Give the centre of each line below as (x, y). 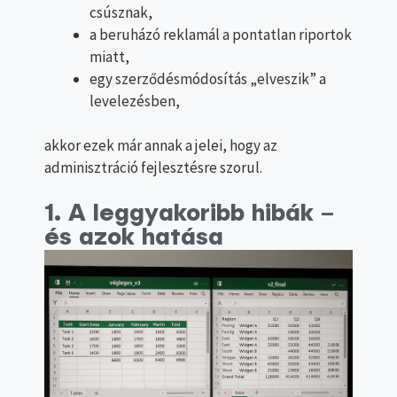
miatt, (109, 56)
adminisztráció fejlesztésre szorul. (153, 168)
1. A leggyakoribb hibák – (189, 214)
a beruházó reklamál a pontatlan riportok (221, 34)
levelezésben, (135, 101)
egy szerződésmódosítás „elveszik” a (208, 78)
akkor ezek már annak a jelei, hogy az (161, 146)
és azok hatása (134, 237)
